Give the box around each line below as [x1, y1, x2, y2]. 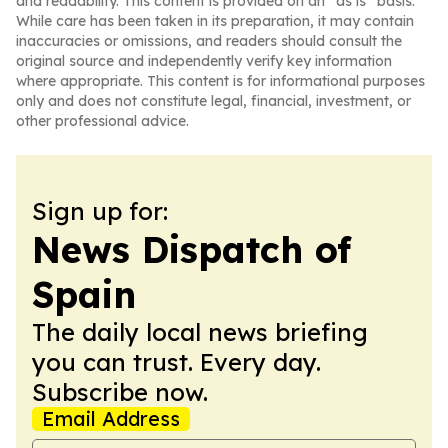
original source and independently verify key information [16, 52, 392, 70]
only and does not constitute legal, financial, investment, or [16, 92, 411, 110]
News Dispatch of [32, 227, 351, 272]
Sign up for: [32, 196, 168, 226]
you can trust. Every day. [32, 347, 321, 377]
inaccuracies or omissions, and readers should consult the [16, 32, 402, 50]
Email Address [42, 406, 180, 431]
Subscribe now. [32, 377, 208, 407]
